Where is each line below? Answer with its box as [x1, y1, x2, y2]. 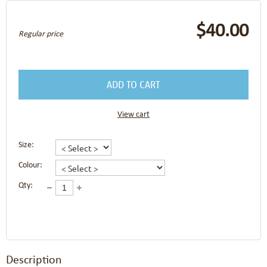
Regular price [18, 30, 63, 39]
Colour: [18, 161, 42, 170]
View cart [117, 110, 150, 120]
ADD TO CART [107, 77, 160, 91]
